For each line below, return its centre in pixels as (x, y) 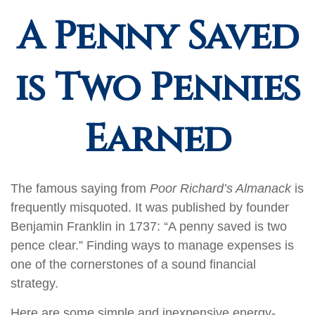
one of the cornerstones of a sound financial (133, 264)
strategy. (34, 283)
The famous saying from (80, 188)
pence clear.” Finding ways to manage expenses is (152, 245)
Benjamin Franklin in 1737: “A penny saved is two (149, 226)
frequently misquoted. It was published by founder (150, 207)
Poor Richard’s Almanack (220, 188)
